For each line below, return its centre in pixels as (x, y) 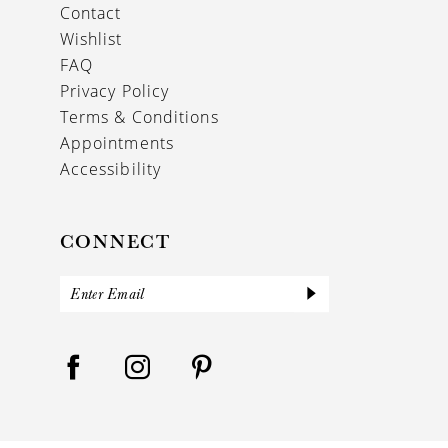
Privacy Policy (114, 91)
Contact (90, 13)
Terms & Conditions (139, 117)
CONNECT (115, 241)
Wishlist (91, 39)
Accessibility (110, 169)
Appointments (117, 143)
